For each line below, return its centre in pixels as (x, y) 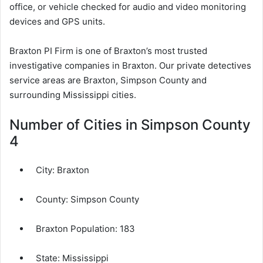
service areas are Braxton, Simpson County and (108, 80)
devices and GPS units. (57, 21)
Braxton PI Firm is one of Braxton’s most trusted (108, 50)
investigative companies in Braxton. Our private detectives (130, 65)
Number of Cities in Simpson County (130, 124)
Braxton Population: (78, 228)
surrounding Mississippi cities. (73, 95)
